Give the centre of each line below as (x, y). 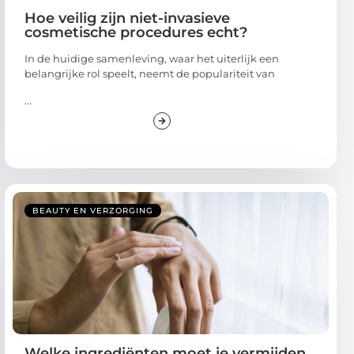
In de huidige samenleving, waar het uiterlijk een (152, 59)
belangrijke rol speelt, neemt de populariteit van (150, 74)
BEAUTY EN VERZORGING (93, 210)
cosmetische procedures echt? (136, 33)
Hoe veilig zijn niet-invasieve (127, 19)
